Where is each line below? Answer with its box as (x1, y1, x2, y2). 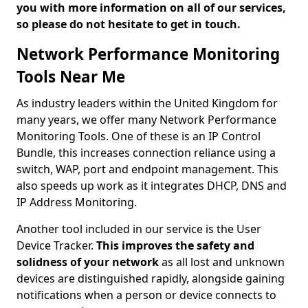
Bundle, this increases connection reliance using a (16, 145, 276, 160)
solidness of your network (16, 254, 159, 269)
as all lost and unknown (159, 254, 285, 269)
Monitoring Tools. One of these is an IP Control (16, 129, 261, 144)
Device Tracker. (16, 238, 96, 253)
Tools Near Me (16, 66, 125, 87)
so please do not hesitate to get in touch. (16, 16, 241, 32)
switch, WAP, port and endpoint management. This (16, 162, 278, 177)
